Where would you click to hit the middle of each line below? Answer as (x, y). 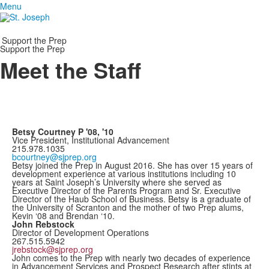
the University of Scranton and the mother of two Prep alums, (128, 207)
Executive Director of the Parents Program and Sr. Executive (126, 190)
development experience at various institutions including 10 (124, 174)
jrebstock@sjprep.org (53, 249)
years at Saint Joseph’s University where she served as (117, 182)
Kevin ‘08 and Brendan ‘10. (63, 216)
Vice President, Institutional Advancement (91, 140)
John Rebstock (43, 224)
